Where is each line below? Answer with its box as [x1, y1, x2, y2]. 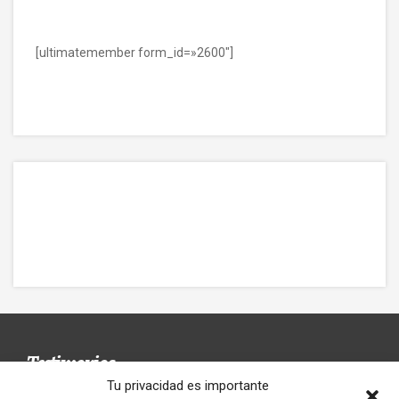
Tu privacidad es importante [107, 378, 269, 394]
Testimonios [27, 348, 115, 377]
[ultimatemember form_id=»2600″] [36, 45, 233, 60]
